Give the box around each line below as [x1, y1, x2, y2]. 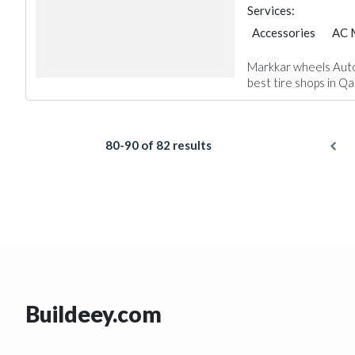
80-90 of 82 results [105, 138, 212, 152]
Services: [246, 3, 295, 17]
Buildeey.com [25, 300, 162, 327]
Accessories [251, 25, 315, 40]
